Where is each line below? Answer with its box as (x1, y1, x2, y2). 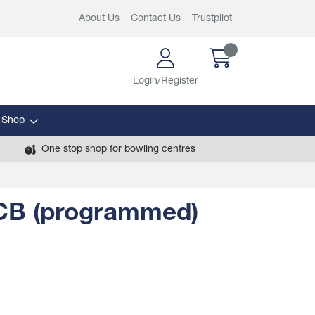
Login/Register (133, 76, 198, 86)
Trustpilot (192, 13, 232, 24)
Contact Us (131, 13, 181, 24)
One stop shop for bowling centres (41, 144, 195, 155)
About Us (79, 13, 120, 24)
